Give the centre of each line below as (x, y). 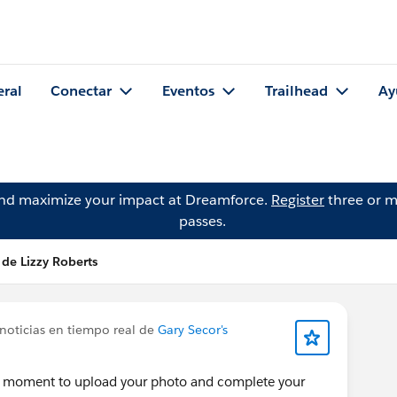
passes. (202, 221)
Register (298, 200)
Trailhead (296, 91)
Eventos (188, 91)
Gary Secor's (193, 330)
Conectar (81, 91)
